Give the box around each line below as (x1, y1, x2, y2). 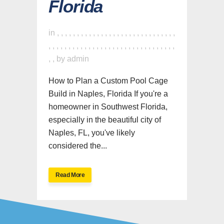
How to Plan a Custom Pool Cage (48, 76, 168, 85)
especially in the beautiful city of (48, 115, 161, 124)
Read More (55, 171, 85, 178)
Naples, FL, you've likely (48, 128, 135, 137)
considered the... (48, 141, 107, 150)
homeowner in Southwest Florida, (48, 102, 167, 111)
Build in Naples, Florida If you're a (48, 89, 168, 98)
